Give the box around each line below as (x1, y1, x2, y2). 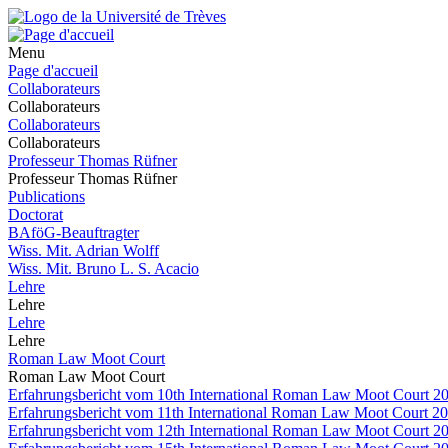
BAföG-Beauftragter (8, 224, 139, 241)
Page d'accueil (8, 62, 98, 79)
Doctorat (8, 206, 63, 223)
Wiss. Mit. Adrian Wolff (8, 242, 159, 259)
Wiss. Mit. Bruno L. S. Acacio (8, 260, 199, 277)
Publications (8, 188, 85, 205)
